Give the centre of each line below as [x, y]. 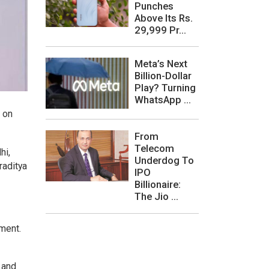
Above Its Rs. [164, 18]
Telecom [154, 149]
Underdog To [164, 161]
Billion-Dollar [163, 75]
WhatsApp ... [163, 99]
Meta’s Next [161, 63]
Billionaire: [158, 185]
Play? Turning [165, 87]
